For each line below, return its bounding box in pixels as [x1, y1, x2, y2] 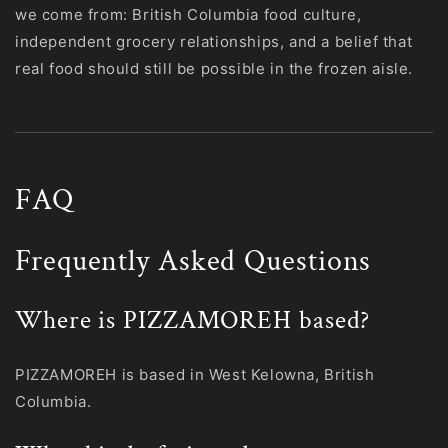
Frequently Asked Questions [15, 242, 372, 282]
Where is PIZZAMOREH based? [15, 303, 371, 337]
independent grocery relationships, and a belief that [15, 32, 413, 52]
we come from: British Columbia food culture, [15, 5, 362, 25]
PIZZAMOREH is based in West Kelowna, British [15, 365, 375, 385]
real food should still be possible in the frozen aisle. [15, 59, 414, 79]
